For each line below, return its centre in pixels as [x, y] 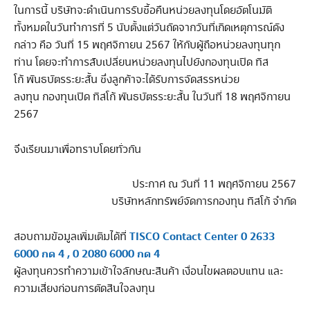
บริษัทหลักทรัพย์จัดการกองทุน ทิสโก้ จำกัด [204, 202]
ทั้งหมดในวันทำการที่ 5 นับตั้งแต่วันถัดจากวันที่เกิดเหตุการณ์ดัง [149, 28]
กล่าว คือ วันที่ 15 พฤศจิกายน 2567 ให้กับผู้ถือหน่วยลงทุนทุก [147, 45]
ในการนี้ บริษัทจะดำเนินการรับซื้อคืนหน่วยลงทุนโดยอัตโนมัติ [143, 10]
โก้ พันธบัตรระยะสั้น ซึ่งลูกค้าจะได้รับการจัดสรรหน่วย [127, 80]
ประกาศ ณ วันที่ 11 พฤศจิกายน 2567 [214, 185]
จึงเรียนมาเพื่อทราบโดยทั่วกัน [77, 149]
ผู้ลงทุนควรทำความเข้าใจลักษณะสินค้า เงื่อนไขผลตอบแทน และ [148, 271]
